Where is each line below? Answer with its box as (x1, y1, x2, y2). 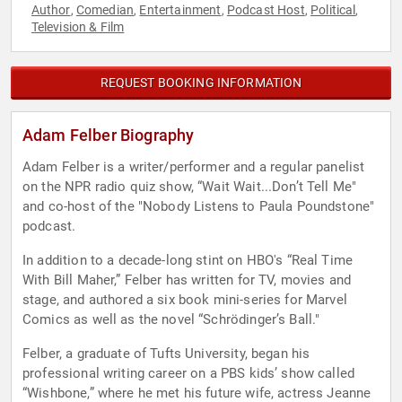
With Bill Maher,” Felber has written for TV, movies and (22, 272, 352, 289)
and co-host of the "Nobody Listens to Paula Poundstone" (22, 198, 375, 215)
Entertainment (139, 3, 222, 18)
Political (310, 3, 356, 18)
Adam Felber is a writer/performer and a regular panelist (22, 159, 365, 176)
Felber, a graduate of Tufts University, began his (22, 345, 310, 363)
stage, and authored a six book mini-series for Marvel (22, 292, 347, 309)
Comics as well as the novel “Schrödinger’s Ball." (22, 311, 320, 328)
